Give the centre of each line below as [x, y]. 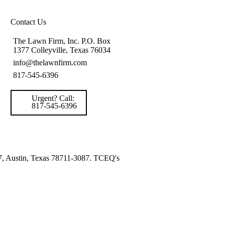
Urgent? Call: [53, 98]
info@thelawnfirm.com [50, 63]
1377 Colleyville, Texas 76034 [62, 50]
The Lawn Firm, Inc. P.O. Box [62, 41]
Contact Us [29, 22]
